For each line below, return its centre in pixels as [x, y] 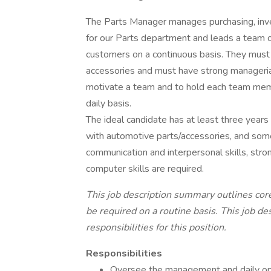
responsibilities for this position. [156, 227]
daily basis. [111, 103]
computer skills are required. [146, 169]
